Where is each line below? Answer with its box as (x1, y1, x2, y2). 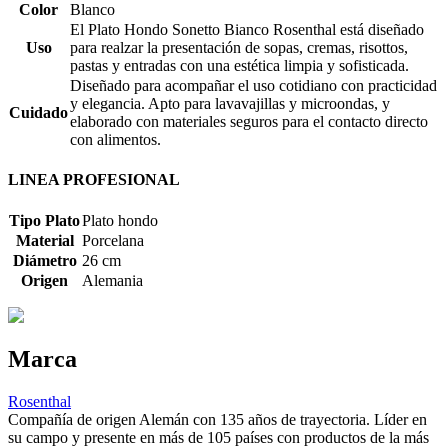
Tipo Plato (9, 211, 80, 229)
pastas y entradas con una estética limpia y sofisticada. (70, 56, 409, 74)
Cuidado (9, 103, 68, 121)
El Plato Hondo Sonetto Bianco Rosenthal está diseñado (70, 20, 424, 38)
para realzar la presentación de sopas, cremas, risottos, (70, 38, 408, 56)
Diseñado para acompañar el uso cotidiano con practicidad (70, 76, 437, 94)
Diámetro (12, 251, 77, 269)
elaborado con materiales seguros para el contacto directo (70, 112, 428, 130)
